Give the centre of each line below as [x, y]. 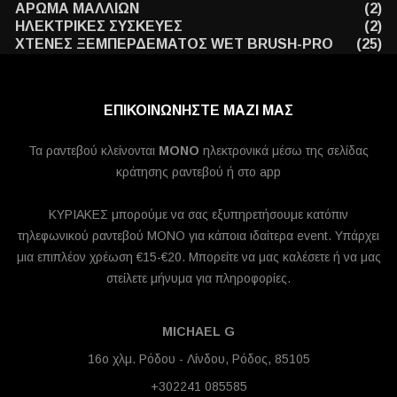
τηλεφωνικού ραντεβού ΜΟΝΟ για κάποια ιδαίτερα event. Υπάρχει [198, 236]
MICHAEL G [198, 331]
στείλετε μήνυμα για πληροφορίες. [198, 278]
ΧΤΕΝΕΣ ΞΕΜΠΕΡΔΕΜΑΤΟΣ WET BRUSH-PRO [174, 44]
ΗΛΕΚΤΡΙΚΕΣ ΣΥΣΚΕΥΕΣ [99, 26]
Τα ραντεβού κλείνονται [93, 151]
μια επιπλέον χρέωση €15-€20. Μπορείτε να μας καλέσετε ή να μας [198, 257]
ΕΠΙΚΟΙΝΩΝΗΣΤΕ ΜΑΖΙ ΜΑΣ [198, 110]
